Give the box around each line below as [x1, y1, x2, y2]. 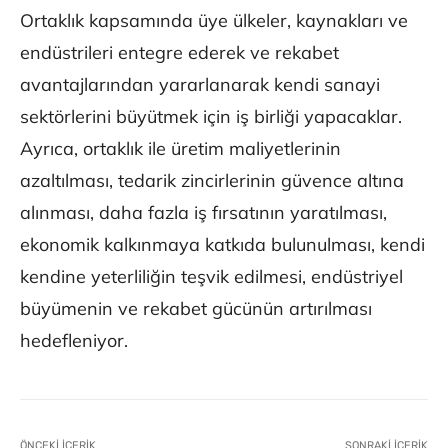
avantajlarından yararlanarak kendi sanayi [20, 72, 380, 96]
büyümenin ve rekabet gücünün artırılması [20, 296, 372, 320]
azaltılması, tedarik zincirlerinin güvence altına [20, 168, 404, 192]
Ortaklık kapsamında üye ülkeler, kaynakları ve [20, 8, 408, 32]
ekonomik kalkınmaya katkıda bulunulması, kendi [20, 232, 425, 256]
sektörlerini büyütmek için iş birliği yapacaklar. [20, 104, 402, 128]
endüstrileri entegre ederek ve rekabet [20, 40, 339, 64]
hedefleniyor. [20, 328, 128, 352]
